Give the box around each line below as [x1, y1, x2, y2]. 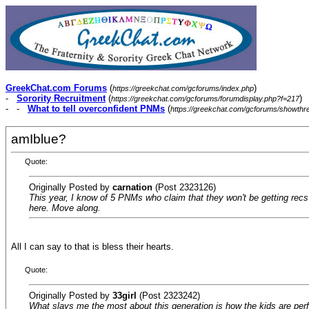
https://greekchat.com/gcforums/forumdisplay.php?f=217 [111, 94, 299, 103]
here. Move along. [29, 202, 101, 213]
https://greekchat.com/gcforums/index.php [112, 84, 254, 92]
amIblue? [11, 132, 66, 146]
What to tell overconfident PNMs [28, 103, 165, 114]
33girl [112, 290, 137, 301]
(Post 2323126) [152, 181, 216, 192]
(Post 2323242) [137, 290, 200, 301]
